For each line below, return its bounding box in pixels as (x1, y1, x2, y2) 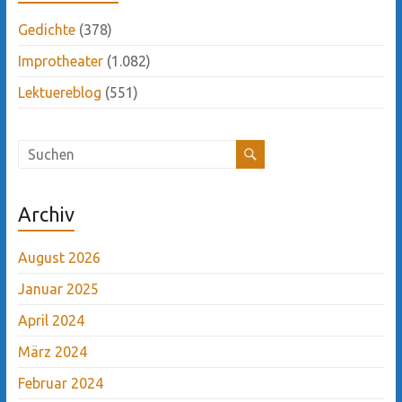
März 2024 (17, 343, 87, 360)
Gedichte (17, 21, 75, 38)
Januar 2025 (17, 280, 99, 297)
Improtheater (17, 52, 103, 69)
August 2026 (17, 249, 100, 266)
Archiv (17, 202, 74, 225)
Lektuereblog (17, 83, 101, 100)
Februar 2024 (17, 374, 103, 391)
